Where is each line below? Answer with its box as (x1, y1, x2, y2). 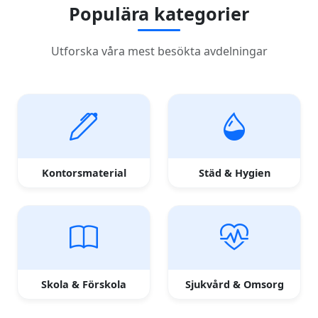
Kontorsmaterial (41, 166, 126, 180)
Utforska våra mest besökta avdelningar (50, 43, 268, 60)
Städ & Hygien (198, 166, 270, 180)
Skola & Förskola (41, 278, 126, 292)
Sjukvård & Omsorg (185, 278, 284, 292)
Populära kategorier (69, 1, 249, 26)
